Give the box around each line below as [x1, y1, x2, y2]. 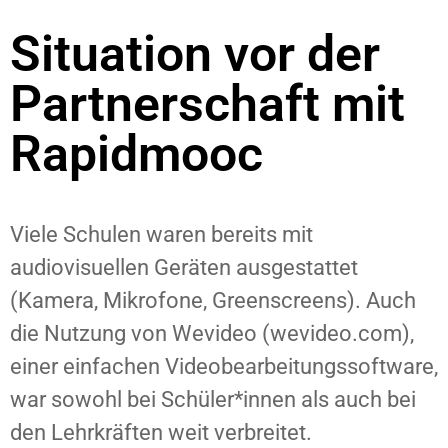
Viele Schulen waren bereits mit [10, 222, 313, 248]
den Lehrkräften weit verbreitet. [10, 420, 312, 446]
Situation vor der [10, 25, 380, 84]
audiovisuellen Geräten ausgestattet [10, 255, 358, 281]
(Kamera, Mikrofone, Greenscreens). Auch [10, 288, 416, 314]
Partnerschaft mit [10, 75, 405, 134]
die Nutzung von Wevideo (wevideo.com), [10, 321, 414, 347]
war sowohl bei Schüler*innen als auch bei [10, 387, 416, 413]
